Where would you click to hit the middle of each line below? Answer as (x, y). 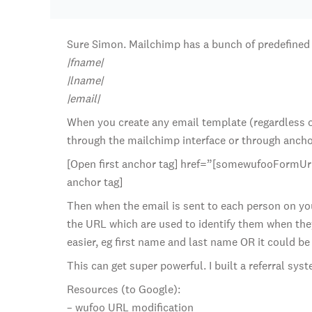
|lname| (85, 80)
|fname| (85, 62)
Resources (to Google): (124, 289)
